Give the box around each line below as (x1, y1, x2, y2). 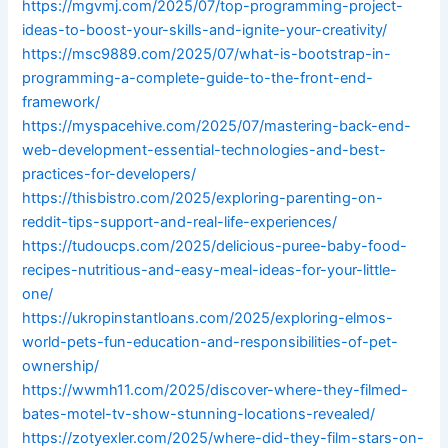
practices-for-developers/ (22, 165, 197, 184)
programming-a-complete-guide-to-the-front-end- (22, 69, 374, 88)
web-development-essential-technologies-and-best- (22, 141, 387, 160)
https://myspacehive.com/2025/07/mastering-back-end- (22, 117, 412, 136)
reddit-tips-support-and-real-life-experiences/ (22, 213, 338, 232)
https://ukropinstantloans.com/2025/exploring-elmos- (22, 309, 394, 328)
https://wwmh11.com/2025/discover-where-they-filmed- (22, 381, 409, 400)
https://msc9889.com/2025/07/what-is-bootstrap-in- (22, 45, 392, 64)
